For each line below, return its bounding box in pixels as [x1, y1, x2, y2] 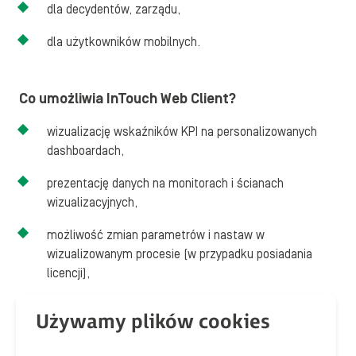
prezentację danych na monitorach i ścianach [47, 176, 284, 191]
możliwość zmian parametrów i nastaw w [47, 228, 265, 242]
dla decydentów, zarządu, [47, 2, 180, 17]
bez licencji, [70, 318, 134, 332]
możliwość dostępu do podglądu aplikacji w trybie [47, 299, 309, 313]
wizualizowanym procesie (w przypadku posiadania [47, 247, 312, 261]
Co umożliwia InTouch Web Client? [19, 91, 236, 107]
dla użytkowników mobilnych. [47, 35, 200, 49]
